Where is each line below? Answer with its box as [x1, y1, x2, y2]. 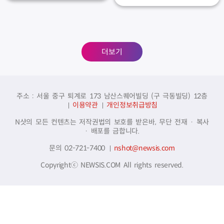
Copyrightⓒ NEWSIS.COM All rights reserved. [40, 160, 183, 170]
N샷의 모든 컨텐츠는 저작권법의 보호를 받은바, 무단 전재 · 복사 [15, 117, 209, 127]
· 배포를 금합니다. [84, 126, 139, 136]
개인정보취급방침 [106, 100, 158, 110]
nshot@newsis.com [113, 143, 175, 153]
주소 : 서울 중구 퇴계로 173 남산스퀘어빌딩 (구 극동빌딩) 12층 [16, 91, 207, 101]
